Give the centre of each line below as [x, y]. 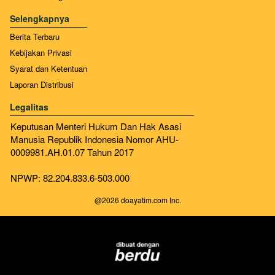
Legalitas [29, 107]
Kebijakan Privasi [41, 52]
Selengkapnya [40, 18]
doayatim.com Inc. [150, 199]
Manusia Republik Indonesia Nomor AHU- [95, 139]
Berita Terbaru [35, 36]
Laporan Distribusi [42, 84]
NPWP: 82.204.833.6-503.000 [70, 177]
